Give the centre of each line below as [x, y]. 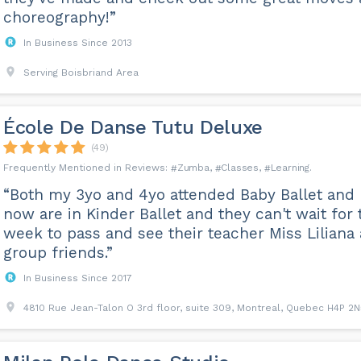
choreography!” [59, 17]
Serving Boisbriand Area [81, 73]
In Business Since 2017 [77, 278]
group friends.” [58, 253]
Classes [240, 168]
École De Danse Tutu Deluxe [133, 127]
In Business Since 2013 [77, 43]
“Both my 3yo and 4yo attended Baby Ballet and [178, 195]
